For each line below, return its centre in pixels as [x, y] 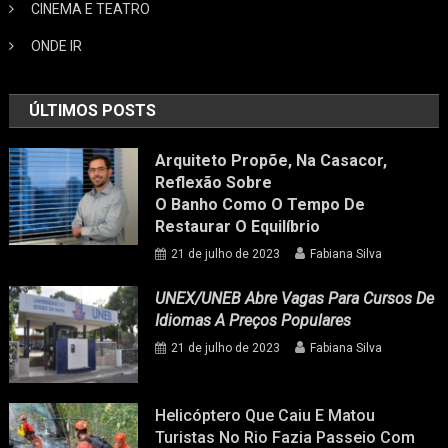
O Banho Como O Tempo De [260, 204]
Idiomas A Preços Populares [253, 320]
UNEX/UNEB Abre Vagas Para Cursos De [295, 298]
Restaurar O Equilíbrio [238, 226]
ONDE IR [57, 45]
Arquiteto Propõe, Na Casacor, [271, 160]
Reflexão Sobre [214, 182]
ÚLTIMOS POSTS [93, 110]
